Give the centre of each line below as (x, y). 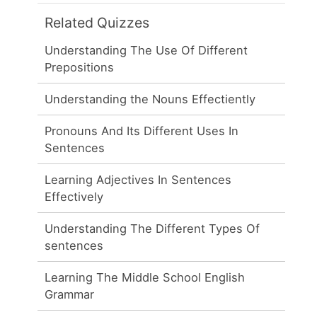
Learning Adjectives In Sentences (138, 179)
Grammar (70, 294)
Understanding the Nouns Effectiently (150, 99)
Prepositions (80, 67)
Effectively (74, 196)
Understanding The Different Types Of (152, 228)
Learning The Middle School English (145, 277)
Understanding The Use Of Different (146, 50)
